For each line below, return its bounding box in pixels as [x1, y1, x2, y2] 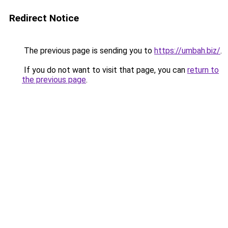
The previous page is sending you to [22, 46, 154, 55]
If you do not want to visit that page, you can [22, 65, 187, 75]
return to [187, 65, 219, 75]
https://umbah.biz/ [154, 46, 220, 55]
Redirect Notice [9, 12, 79, 24]
